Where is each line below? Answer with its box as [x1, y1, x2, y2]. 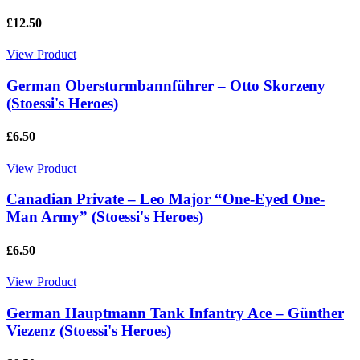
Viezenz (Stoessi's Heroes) [6, 321, 171, 339]
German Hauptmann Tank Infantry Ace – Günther [6, 304, 344, 321]
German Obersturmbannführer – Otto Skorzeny [6, 77, 325, 95]
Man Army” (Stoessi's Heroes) [6, 208, 203, 226]
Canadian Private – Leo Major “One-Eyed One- [6, 190, 325, 208]
